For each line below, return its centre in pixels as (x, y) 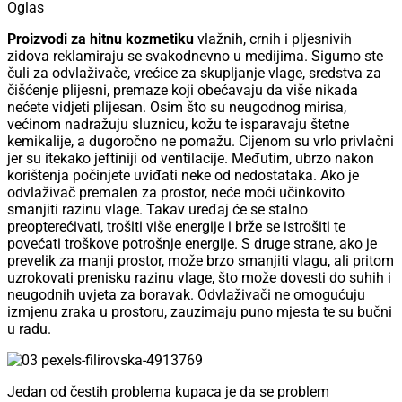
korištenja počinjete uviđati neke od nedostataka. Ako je (183, 176)
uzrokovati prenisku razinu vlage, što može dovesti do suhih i (199, 278)
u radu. (29, 329)
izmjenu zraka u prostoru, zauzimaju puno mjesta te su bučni (200, 312)
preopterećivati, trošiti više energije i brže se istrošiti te (176, 227)
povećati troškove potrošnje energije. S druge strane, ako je (192, 244)
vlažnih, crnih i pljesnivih (273, 39)
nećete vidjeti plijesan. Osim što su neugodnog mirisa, (177, 108)
